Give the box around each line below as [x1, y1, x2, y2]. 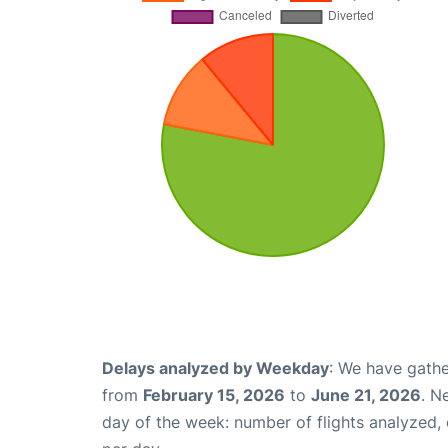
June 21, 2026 [311, 385, 421, 405]
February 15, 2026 [143, 385, 285, 405]
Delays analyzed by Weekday [102, 358, 329, 378]
